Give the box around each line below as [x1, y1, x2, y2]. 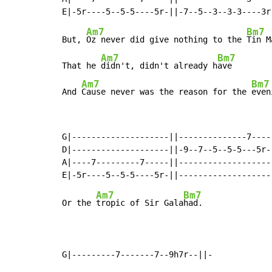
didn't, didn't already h [101, 61, 217, 71]
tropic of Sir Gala [96, 198, 183, 208]
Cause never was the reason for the [81, 87, 251, 97]
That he [62, 61, 101, 71]
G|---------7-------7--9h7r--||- [62, 250, 212, 260]
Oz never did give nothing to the [86, 35, 246, 45]
